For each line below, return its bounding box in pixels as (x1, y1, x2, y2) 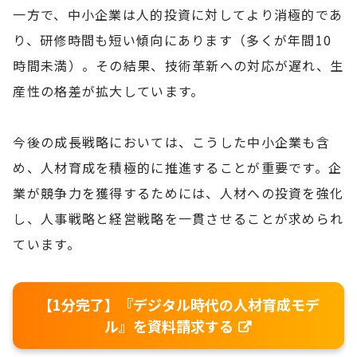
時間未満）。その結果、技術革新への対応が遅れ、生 (13, 55, 344, 75)
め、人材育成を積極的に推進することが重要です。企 (13, 157, 343, 177)
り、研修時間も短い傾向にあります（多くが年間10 (13, 29, 332, 49)
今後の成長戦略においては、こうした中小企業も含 (13, 131, 330, 151)
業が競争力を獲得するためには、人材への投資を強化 (13, 182, 344, 202)
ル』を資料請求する (104, 315, 237, 336)
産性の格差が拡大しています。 (13, 80, 205, 100)
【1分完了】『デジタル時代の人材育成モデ (37, 293, 320, 315)
